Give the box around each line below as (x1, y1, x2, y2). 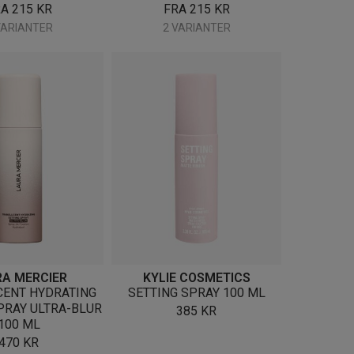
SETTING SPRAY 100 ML (127, 284, 265, 300)
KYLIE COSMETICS (142, 269, 250, 285)
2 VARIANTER (162, 21, 231, 34)
